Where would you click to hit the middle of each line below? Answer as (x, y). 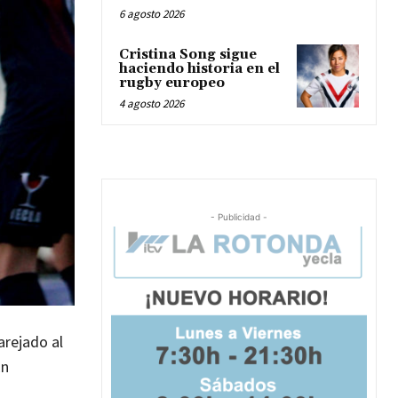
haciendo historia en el (199, 69)
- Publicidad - (239, 217)
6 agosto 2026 (151, 14)
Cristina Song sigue (188, 55)
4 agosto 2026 (151, 104)
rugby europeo (172, 84)
